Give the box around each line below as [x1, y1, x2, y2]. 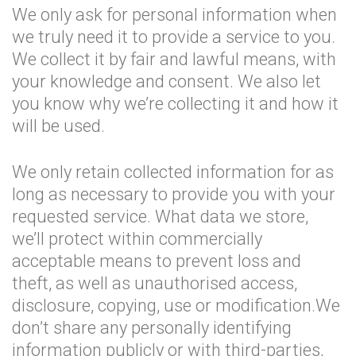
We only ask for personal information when [12, 5, 337, 25]
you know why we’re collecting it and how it [12, 94, 339, 114]
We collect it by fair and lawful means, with [12, 49, 336, 69]
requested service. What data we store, [12, 207, 308, 226]
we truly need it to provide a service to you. [12, 27, 335, 47]
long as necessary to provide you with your [12, 184, 335, 204]
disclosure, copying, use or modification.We [12, 296, 340, 315]
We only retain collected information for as [12, 162, 334, 182]
